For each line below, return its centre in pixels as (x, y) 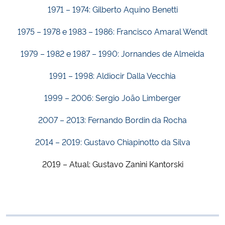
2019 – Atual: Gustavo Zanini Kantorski (113, 164)
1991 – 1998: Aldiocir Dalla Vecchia (113, 76)
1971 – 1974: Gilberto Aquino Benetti (113, 9)
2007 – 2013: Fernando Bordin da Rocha (113, 120)
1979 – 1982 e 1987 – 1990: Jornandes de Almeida (113, 53)
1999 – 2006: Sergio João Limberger (113, 98)
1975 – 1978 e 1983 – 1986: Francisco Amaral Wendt (113, 31)
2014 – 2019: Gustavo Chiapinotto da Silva (113, 142)
